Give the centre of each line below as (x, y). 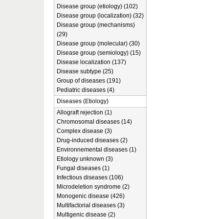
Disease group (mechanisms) (96, 25)
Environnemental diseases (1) (97, 150)
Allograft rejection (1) (84, 112)
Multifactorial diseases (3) (91, 205)
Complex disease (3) (84, 131)
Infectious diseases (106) (90, 177)
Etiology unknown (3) (85, 159)
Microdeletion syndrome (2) (93, 187)
